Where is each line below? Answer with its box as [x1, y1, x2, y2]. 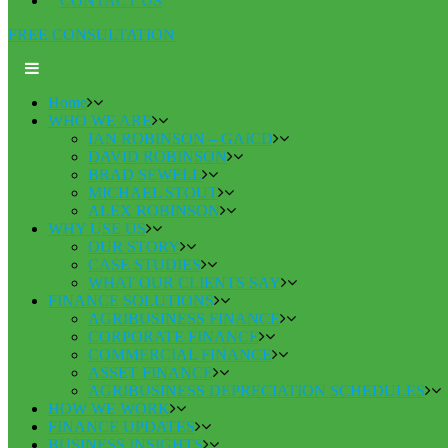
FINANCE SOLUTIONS [48, 292, 214, 310]
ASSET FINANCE [88, 364, 213, 382]
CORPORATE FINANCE [88, 328, 259, 346]
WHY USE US [48, 220, 146, 238]
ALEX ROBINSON [88, 202, 220, 220]
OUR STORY [88, 238, 180, 256]
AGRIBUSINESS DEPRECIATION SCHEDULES [88, 382, 425, 400]
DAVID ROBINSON [88, 148, 227, 166]
